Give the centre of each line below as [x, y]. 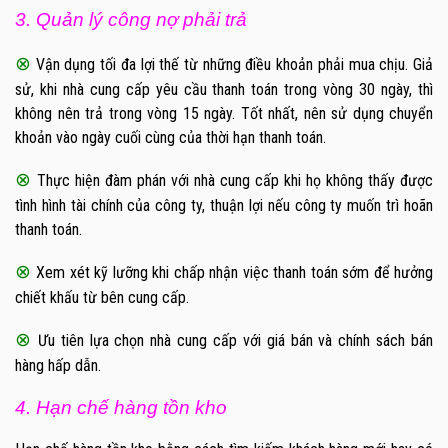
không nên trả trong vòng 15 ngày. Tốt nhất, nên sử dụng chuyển [224, 114]
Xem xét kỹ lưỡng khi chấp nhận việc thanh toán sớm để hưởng [235, 273]
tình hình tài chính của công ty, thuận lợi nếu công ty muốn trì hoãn [224, 206]
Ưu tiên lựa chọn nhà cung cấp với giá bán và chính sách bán [235, 341]
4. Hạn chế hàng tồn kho [121, 408]
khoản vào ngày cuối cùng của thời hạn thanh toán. [170, 138]
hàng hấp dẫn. [58, 366]
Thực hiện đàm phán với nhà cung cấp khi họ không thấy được [235, 181]
